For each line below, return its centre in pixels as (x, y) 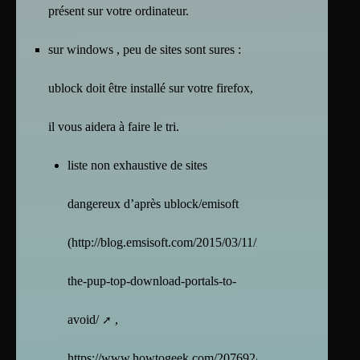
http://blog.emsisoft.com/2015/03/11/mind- (179, 242)
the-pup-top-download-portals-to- (152, 280)
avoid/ (83, 319)
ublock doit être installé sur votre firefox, (151, 88)
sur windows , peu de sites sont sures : (145, 49)
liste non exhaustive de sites (137, 165)
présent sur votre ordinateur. (119, 10)
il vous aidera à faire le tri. (114, 126)
